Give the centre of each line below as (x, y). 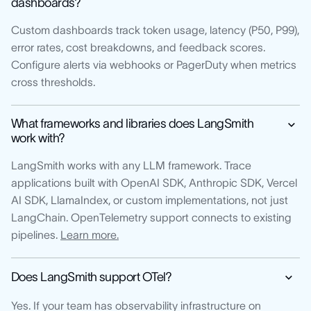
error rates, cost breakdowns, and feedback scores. (138, 47)
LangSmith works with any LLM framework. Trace (131, 165)
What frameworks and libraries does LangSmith (133, 123)
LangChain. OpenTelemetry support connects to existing (151, 217)
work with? (38, 138)
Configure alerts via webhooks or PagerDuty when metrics (154, 64)
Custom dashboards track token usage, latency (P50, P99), (155, 30)
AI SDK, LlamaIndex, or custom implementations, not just (150, 200)
